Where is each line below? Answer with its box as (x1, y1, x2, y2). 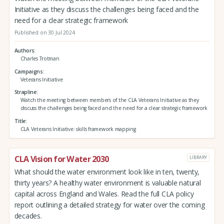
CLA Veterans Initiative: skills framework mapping (20, 125, 136, 133)
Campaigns (14, 67, 43, 75)
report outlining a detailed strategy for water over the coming (14, 199, 205, 209)
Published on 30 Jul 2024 (14, 28, 75, 36)
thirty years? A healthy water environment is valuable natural (14, 177, 201, 187)
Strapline (14, 88, 36, 96)
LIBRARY (189, 154, 207, 161)
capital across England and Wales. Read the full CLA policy (14, 188, 194, 198)
